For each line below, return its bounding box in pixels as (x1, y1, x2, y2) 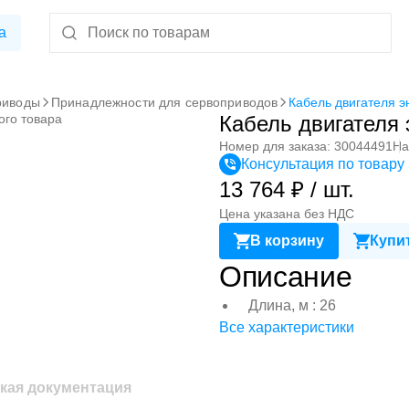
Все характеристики (219, 320, 354, 335)
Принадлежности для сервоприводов (50, 95, 278, 110)
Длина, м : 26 (248, 298, 336, 313)
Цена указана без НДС (219, 206, 354, 221)
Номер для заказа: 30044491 (219, 139, 393, 153)
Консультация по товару (241, 156, 404, 172)
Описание (219, 260, 352, 293)
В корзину (250, 233, 324, 248)
